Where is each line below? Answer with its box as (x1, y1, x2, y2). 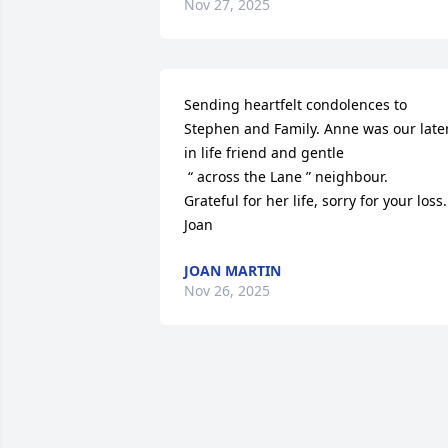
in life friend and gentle (184, 143, 348, 162)
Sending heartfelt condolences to (184, 95, 407, 114)
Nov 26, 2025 (184, 281, 270, 300)
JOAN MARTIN (184, 261, 281, 280)
